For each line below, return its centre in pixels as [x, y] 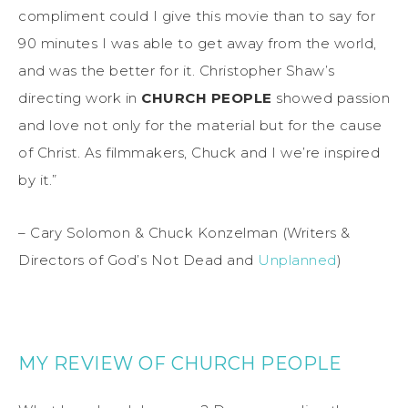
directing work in [80, 97]
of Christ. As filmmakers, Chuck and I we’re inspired [199, 152]
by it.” [38, 179]
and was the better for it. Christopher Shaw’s [177, 70]
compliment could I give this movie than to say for [197, 15]
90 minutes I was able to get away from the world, [198, 43]
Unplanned [297, 260]
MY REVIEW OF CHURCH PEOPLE [180, 363]
